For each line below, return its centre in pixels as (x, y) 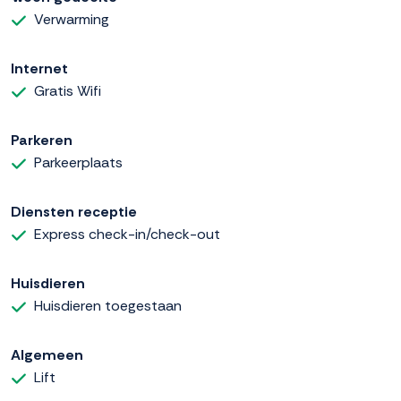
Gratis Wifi (68, 91)
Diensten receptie (74, 212)
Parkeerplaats (78, 163)
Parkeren (42, 141)
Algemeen (47, 355)
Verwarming (72, 20)
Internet (39, 69)
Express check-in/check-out (127, 235)
